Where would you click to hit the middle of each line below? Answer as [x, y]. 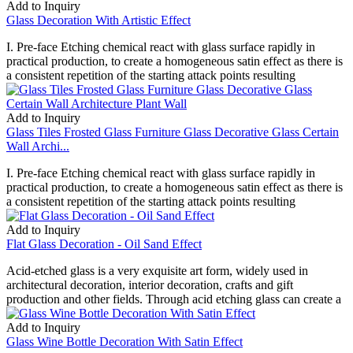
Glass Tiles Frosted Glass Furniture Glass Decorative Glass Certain [173, 132]
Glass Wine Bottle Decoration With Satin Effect [124, 341]
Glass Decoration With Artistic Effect [98, 20]
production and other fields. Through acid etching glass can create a [174, 299]
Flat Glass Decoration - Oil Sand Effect [104, 243]
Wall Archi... [38, 146]
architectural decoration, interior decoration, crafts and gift [150, 284]
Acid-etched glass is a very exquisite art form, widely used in [157, 270]
